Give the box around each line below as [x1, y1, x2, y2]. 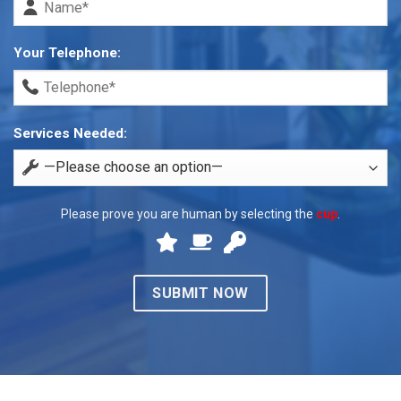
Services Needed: [13, 124, 127, 141]
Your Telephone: [13, 45, 121, 62]
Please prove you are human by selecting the [61, 206, 313, 221]
